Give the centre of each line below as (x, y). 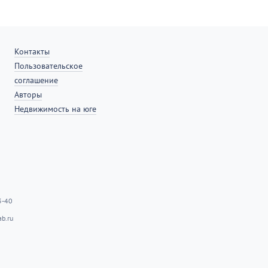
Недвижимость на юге (56, 109)
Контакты (32, 51)
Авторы (28, 95)
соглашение (36, 80)
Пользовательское (49, 66)
